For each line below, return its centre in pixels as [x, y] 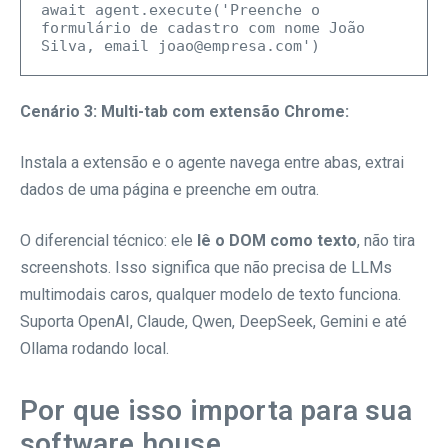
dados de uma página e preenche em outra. [169, 190]
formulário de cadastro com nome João [203, 27]
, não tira [386, 241]
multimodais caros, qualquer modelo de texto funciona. [210, 295]
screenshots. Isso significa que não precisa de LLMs [206, 268]
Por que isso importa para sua [216, 411]
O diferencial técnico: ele [108, 241]
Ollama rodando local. [94, 349]
